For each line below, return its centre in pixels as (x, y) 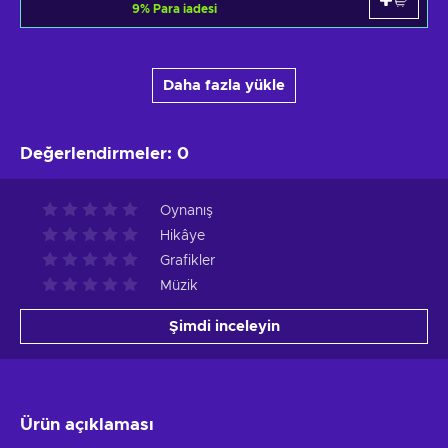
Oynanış (186, 210)
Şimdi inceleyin (224, 326)
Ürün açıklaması (87, 424)
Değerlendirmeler (93, 153)
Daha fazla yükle (224, 85)
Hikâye (182, 235)
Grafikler (187, 260)
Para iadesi (185, 8)
